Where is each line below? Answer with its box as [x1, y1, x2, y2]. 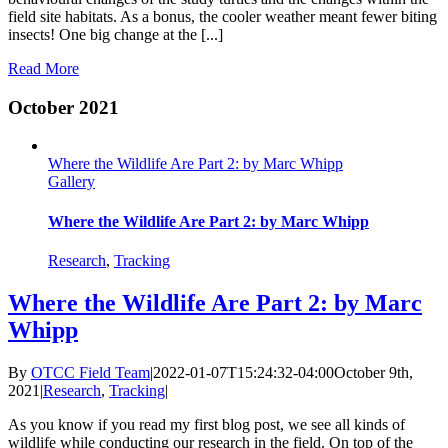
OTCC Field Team [31, 363, 150, 381]
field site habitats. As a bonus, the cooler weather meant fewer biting [8, 7, 437, 25]
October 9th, [334, 363, 413, 381]
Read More [8, 59, 79, 77]
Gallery [48, 173, 95, 191]
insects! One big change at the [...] [8, 25, 223, 43]
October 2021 [8, 96, 119, 118]
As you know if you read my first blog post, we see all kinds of [8, 415, 405, 433]
